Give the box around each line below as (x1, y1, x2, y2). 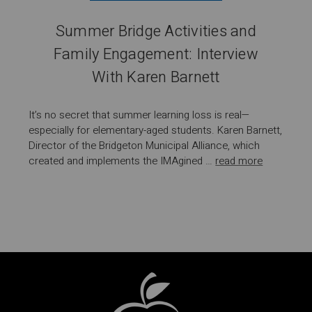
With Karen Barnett (92, 66, 220, 88)
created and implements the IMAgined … (29, 153, 216, 169)
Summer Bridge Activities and (55, 20, 256, 42)
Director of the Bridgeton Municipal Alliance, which (29, 137, 260, 153)
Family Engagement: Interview (53, 43, 258, 65)
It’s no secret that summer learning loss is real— (29, 107, 251, 123)
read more (215, 153, 263, 169)
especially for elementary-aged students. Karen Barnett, (29, 122, 283, 138)
